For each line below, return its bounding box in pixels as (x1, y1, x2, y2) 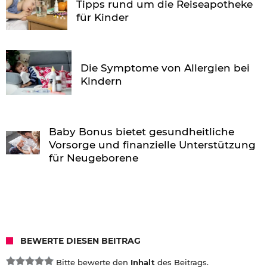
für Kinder (76, 11, 129, 23)
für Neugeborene (48, 151, 138, 164)
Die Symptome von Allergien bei (80, 61, 250, 74)
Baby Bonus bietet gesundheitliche (48, 125, 234, 138)
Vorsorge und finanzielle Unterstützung (48, 138, 256, 151)
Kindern (80, 74, 122, 87)
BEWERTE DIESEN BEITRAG (20, 235, 141, 246)
